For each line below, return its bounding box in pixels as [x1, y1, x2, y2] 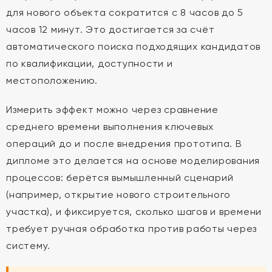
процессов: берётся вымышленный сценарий [6, 172, 234, 183]
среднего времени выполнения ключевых [6, 121, 214, 132]
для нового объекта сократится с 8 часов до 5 [6, 7, 243, 18]
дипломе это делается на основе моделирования [6, 155, 260, 166]
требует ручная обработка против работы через [6, 223, 257, 234]
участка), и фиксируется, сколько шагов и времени [6, 206, 262, 217]
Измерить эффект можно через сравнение [6, 104, 219, 115]
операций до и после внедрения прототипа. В [6, 138, 242, 149]
